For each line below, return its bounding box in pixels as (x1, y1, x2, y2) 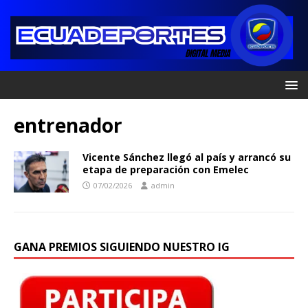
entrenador (14, 112, 122, 139)
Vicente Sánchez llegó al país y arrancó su (82, 151, 291, 164)
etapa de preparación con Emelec (82, 163, 249, 177)
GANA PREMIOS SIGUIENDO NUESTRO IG (14, 239, 230, 255)
